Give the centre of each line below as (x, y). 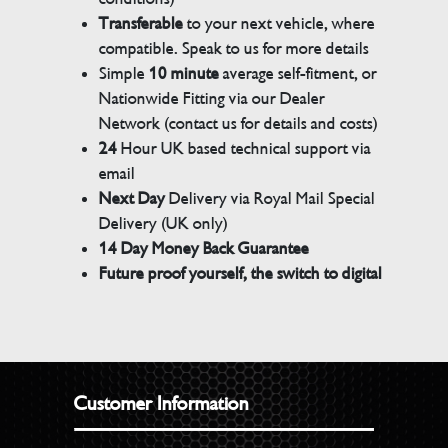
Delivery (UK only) (164, 223)
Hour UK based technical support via (244, 148)
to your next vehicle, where (279, 23)
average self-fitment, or (298, 73)
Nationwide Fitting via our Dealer (212, 98)
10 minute (182, 73)
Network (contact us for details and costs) (239, 123)
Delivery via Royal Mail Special (270, 198)
